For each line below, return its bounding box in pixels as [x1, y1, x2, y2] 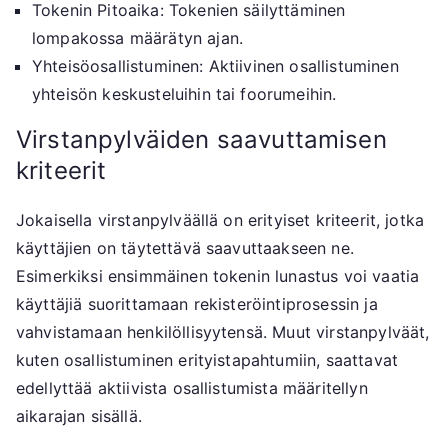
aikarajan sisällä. [16, 406, 142, 427]
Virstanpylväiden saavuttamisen [16, 125, 387, 155]
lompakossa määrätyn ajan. [32, 28, 244, 49]
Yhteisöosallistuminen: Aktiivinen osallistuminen [32, 56, 399, 77]
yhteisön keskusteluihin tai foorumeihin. [32, 84, 337, 105]
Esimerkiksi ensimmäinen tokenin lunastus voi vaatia [16, 266, 420, 287]
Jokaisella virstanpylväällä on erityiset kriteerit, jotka [16, 210, 425, 231]
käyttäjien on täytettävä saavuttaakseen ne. [16, 238, 354, 259]
